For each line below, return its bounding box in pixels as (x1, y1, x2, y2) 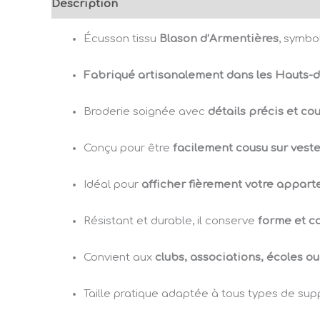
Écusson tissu (84, 33, 159, 46)
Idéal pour (84, 179, 141, 191)
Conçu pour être (84, 142, 173, 155)
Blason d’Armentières (159, 33, 279, 46)
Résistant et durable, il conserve (84, 215, 258, 228)
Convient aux (84, 251, 155, 264)
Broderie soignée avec (84, 106, 208, 119)
